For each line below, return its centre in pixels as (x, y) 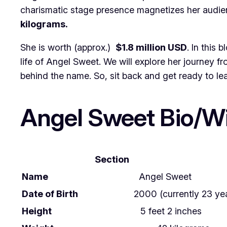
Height (37, 211)
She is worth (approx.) (68, 47)
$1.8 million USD (151, 47)
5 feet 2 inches (171, 211)
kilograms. (44, 24)
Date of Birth (50, 194)
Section (112, 160)
